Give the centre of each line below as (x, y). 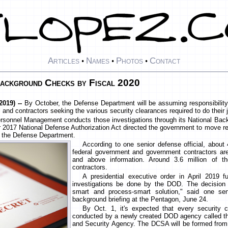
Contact (165, 61)
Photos (130, 61)
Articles (64, 61)
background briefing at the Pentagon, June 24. (140, 199)
